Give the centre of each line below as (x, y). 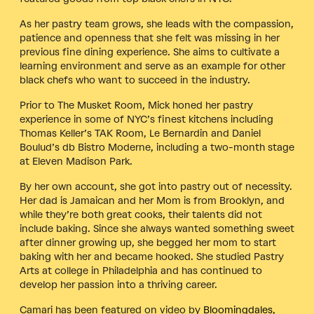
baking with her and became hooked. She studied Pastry (152, 257)
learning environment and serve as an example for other (152, 67)
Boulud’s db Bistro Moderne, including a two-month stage (157, 148)
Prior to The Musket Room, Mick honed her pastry (136, 106)
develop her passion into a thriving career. (120, 285)
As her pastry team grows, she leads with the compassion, (157, 25)
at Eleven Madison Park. (77, 162)
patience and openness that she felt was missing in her (150, 39)
